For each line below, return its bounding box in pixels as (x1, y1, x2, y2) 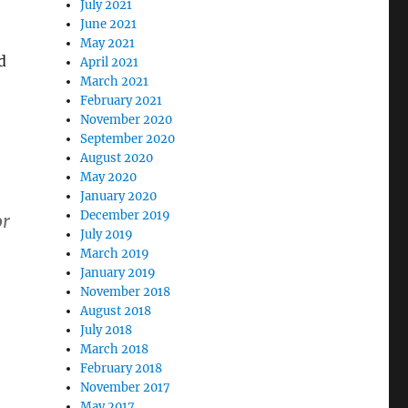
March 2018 (80, 342, 149, 357)
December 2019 (80, 208, 171, 223)
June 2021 (80, 16, 138, 32)
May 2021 (80, 36, 136, 51)
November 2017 (80, 380, 171, 395)
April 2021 (80, 55, 139, 70)
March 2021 (80, 74, 149, 89)
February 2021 (80, 93, 163, 108)
